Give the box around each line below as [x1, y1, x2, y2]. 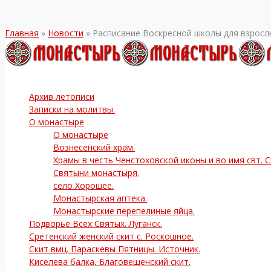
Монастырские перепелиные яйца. [53, 205, 195, 217]
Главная [5, 27, 39, 39]
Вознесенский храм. [53, 142, 135, 153]
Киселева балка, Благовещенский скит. [29, 256, 191, 267]
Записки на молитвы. [29, 103, 115, 115]
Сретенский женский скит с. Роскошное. [29, 230, 194, 242]
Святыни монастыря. [53, 167, 139, 178]
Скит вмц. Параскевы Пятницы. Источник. [29, 243, 200, 255]
